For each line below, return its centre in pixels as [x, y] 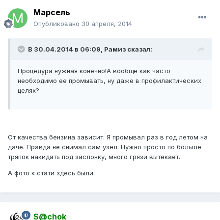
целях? [28, 91]
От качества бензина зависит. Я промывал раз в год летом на [108, 137]
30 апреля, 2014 [107, 24]
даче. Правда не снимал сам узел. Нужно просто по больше [105, 147]
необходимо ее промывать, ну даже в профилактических [110, 81]
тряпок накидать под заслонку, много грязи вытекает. [94, 157]
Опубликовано [57, 24]
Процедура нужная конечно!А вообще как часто [94, 71]
